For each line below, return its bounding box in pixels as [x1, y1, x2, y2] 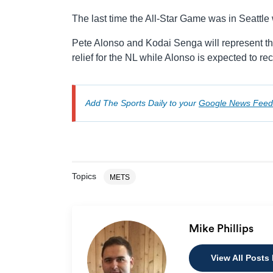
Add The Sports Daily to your [85, 97, 199, 108]
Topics [72, 171, 96, 182]
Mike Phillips [188, 222, 256, 234]
